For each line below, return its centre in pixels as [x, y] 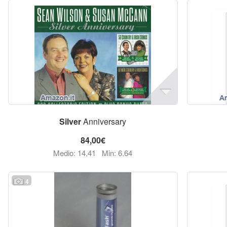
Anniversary [104, 121]
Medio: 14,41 [76, 153]
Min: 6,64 [117, 153]
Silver [70, 121]
